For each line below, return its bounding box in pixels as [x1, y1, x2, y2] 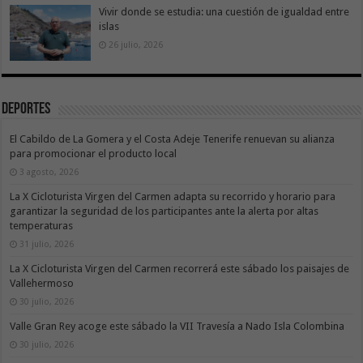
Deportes [2, 100, 51, 117]
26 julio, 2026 [109, 40, 164, 50]
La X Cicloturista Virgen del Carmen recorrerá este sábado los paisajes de [10, 262, 350, 275]
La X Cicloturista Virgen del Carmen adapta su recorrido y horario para [10, 190, 336, 203]
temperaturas [10, 219, 74, 232]
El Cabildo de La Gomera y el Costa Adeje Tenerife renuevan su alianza [10, 132, 335, 145]
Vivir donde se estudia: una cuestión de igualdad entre [99, 6, 350, 19]
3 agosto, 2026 [19, 166, 79, 177]
